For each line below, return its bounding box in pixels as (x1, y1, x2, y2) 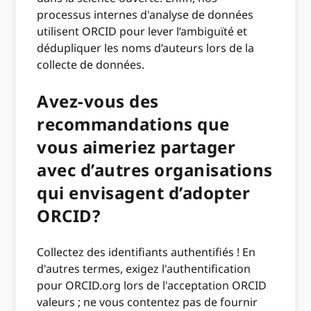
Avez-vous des (37, 90, 159, 112)
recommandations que (37, 112, 230, 135)
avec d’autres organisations (37, 158, 273, 181)
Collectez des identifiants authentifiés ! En (37, 244, 256, 260)
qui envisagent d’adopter (37, 181, 251, 204)
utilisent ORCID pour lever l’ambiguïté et (37, 24, 248, 39)
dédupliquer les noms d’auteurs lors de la (37, 40, 255, 56)
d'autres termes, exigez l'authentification (37, 261, 251, 276)
